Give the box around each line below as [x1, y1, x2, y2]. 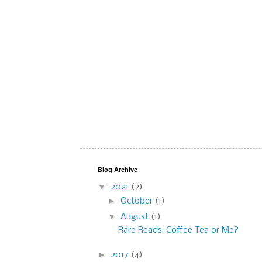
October [120, 196, 155, 206]
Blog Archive [98, 166, 137, 174]
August [120, 212, 151, 222]
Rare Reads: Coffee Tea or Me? [118, 226, 239, 236]
